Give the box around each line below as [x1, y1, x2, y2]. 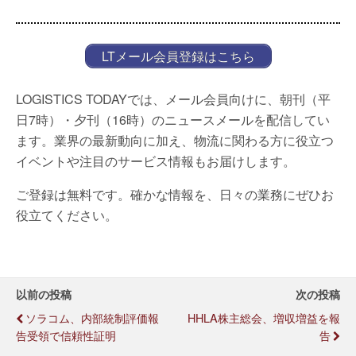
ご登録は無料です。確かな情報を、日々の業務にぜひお [16, 185, 334, 203]
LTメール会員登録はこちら [101, 47, 255, 65]
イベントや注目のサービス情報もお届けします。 [16, 152, 296, 170]
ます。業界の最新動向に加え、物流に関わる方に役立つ [16, 131, 334, 149]
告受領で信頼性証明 [16, 327, 116, 343]
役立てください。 [16, 206, 118, 224]
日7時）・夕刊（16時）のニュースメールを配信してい [16, 110, 330, 129]
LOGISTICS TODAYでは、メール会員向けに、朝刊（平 [16, 90, 331, 108]
